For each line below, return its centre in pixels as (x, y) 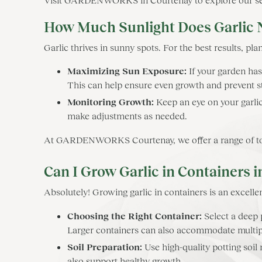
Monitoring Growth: (111, 102)
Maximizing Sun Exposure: (127, 71)
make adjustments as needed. (127, 116)
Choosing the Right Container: (135, 216)
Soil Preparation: (105, 247)
